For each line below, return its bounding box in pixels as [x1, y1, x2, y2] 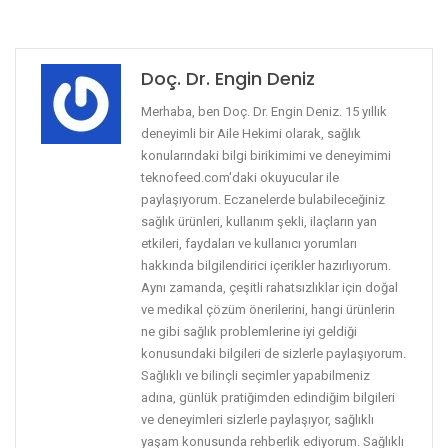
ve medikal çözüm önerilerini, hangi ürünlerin [141, 301, 395, 317]
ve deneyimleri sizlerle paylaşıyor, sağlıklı [141, 411, 374, 427]
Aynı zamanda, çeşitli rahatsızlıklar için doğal [141, 279, 398, 295]
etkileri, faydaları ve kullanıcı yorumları [141, 235, 357, 251]
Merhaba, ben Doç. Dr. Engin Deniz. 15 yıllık [141, 103, 387, 119]
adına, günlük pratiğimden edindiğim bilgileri [141, 389, 395, 405]
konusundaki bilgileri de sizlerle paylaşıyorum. [141, 345, 406, 361]
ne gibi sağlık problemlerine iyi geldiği [141, 323, 357, 339]
